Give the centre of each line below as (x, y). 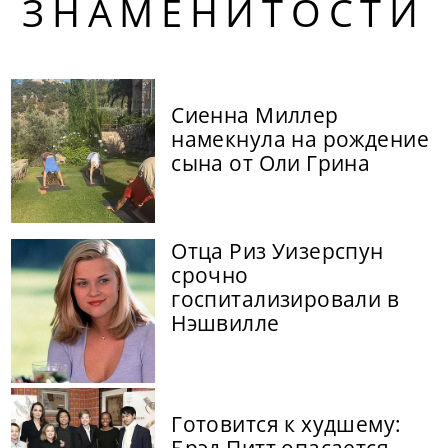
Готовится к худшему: (286, 424)
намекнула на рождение (300, 139)
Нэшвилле (225, 323)
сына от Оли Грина (271, 163)
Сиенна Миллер (255, 115)
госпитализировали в (285, 299)
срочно (210, 275)
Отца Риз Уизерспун (277, 251)
